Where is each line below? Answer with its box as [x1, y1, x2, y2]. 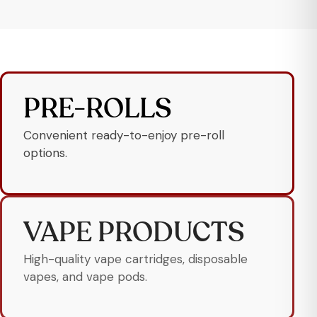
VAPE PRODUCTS [23, 221, 244, 248]
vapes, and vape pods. [23, 269, 147, 285]
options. [23, 144, 67, 161]
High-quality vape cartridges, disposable [23, 251, 248, 267]
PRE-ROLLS [23, 96, 171, 124]
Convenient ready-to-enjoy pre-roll [23, 127, 224, 143]
